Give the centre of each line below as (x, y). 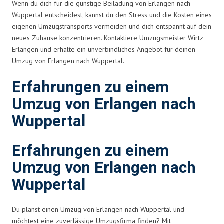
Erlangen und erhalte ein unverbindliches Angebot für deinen (104, 49)
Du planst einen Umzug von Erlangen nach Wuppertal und (98, 209)
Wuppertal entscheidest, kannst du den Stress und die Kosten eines (112, 15)
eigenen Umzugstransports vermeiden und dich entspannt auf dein (112, 26)
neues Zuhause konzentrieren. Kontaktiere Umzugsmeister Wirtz (108, 38)
